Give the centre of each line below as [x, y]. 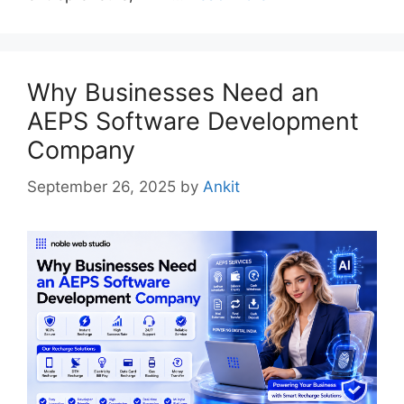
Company [81, 151]
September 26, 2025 [101, 186]
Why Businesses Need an [173, 93]
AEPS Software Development [193, 122]
